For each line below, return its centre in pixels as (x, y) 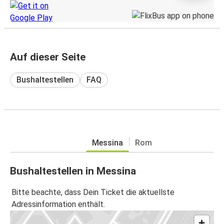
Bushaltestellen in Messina (73, 171)
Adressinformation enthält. (58, 204)
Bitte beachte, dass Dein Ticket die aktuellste (93, 192)
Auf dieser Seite (48, 57)
